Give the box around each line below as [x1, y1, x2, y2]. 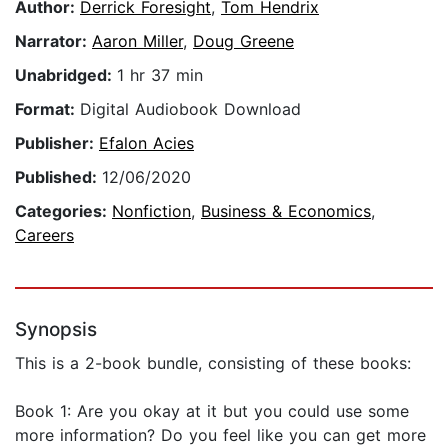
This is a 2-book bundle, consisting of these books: [15, 353, 411, 374]
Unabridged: [15, 65, 117, 86]
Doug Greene [193, 31, 294, 52]
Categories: [15, 201, 112, 222]
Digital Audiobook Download [80, 99, 301, 120]
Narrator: [15, 31, 92, 52]
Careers [15, 225, 74, 246]
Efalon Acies [99, 133, 194, 154]
